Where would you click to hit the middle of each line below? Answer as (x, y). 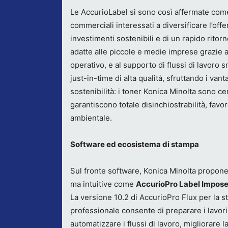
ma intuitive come (103, 184)
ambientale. (91, 118)
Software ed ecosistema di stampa (135, 144)
